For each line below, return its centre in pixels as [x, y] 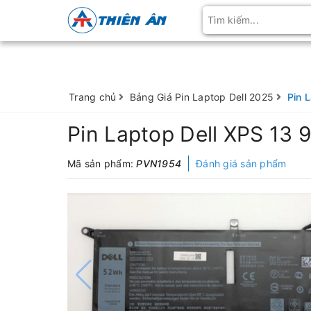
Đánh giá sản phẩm [241, 163]
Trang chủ [93, 97]
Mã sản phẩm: [102, 163]
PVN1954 [159, 163]
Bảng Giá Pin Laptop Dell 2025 [201, 97]
